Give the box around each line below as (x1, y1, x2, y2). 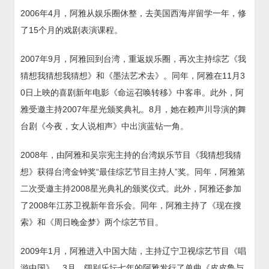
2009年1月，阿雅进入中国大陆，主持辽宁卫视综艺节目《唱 (20, 246, 246, 256)
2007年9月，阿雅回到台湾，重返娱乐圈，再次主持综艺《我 (20, 54, 246, 64)
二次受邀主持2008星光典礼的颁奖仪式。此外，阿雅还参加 (20, 184, 241, 194)
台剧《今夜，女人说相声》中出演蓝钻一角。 (20, 121, 189, 131)
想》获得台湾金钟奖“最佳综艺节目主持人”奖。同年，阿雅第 (20, 167, 245, 177)
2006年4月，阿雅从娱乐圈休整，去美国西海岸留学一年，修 (20, 8, 246, 19)
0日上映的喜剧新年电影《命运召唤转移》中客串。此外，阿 (20, 88, 244, 98)
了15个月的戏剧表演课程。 (20, 25, 122, 35)
